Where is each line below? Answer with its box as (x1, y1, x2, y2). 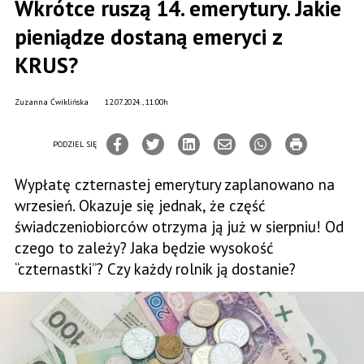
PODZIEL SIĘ (53, 138, 97, 149)
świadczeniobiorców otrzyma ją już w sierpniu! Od (15, 217, 344, 236)
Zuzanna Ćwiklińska (15, 97, 89, 107)
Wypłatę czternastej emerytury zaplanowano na (15, 175, 335, 194)
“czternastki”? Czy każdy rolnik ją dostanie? (15, 259, 296, 279)
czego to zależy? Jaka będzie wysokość (15, 238, 274, 258)
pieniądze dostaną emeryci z (15, 23, 283, 50)
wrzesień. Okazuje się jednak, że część (15, 196, 266, 215)
